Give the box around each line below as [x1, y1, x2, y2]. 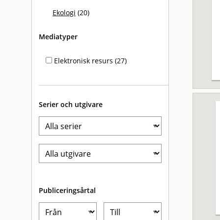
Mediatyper [39, 32, 78, 41]
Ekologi [53, 8, 76, 17]
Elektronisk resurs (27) [52, 56, 127, 65]
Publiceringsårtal [39, 186, 96, 195]
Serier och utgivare [39, 100, 103, 109]
